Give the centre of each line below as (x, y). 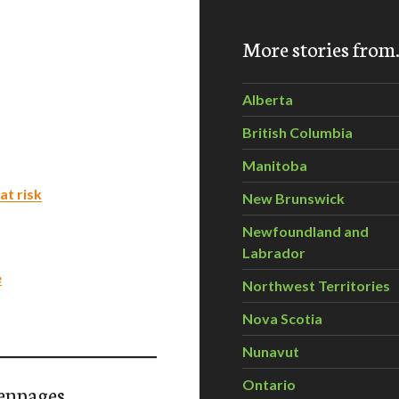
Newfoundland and (305, 231)
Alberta (268, 99)
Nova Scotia (282, 318)
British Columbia (297, 132)
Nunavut (271, 351)
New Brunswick (293, 198)
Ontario (269, 384)
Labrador (274, 252)
